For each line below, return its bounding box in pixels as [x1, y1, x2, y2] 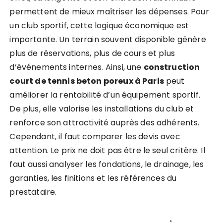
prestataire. [9, 186, 57, 198]
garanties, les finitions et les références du [9, 172, 177, 184]
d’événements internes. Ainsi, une [9, 61, 144, 73]
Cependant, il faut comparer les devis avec [9, 131, 180, 142]
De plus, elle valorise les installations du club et [9, 103, 194, 114]
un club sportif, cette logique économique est [9, 20, 189, 31]
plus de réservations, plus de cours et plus [9, 48, 175, 59]
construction [143, 61, 200, 73]
